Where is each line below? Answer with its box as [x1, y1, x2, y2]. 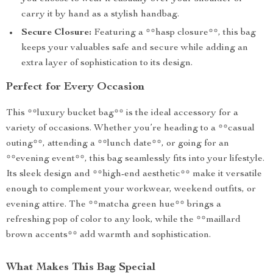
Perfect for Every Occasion [6, 82, 144, 93]
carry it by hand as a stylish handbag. [21, 10, 179, 19]
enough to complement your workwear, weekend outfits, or [6, 185, 256, 194]
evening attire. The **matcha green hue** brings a [6, 200, 221, 210]
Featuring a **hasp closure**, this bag [91, 28, 256, 38]
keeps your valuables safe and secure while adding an [21, 43, 248, 53]
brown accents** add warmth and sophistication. [6, 230, 211, 240]
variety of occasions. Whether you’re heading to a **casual [6, 124, 255, 133]
